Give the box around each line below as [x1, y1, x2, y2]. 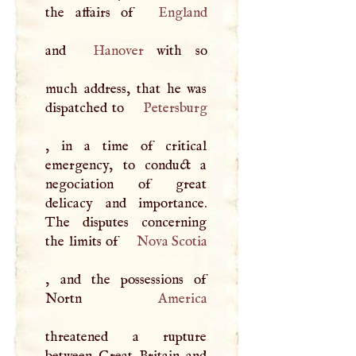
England [157, 3, 207, 21]
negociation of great [45, 175, 207, 193]
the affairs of [45, 3, 145, 21]
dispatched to [45, 99, 130, 117]
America [157, 289, 207, 308]
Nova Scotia [136, 232, 207, 250]
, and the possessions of [45, 270, 207, 288]
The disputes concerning [45, 213, 207, 231]
